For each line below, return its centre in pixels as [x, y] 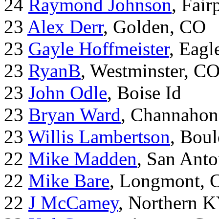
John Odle [68, 93]
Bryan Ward [75, 115]
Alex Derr [65, 27]
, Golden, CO [154, 27]
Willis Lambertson [99, 137]
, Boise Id [144, 93]
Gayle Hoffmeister [99, 49]
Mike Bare [69, 181]
